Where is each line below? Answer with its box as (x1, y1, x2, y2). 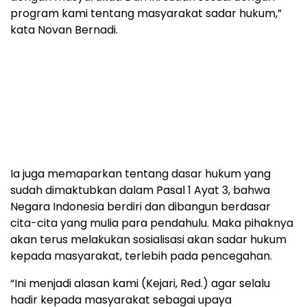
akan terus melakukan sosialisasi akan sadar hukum (10, 231, 286, 247)
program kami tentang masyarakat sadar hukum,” (10, 5, 282, 21)
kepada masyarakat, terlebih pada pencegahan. (10, 247, 272, 264)
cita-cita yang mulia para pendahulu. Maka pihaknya (10, 214, 293, 231)
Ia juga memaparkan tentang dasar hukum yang (10, 165, 271, 182)
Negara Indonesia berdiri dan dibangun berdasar (10, 198, 271, 214)
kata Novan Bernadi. (10, 21, 118, 38)
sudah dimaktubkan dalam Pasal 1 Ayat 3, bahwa (10, 182, 270, 198)
